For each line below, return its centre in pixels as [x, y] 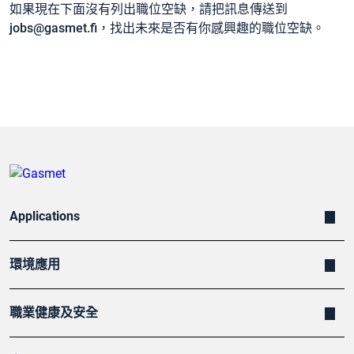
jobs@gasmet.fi [53, 28]
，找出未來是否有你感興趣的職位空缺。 [211, 28]
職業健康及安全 [54, 313]
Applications [45, 216]
